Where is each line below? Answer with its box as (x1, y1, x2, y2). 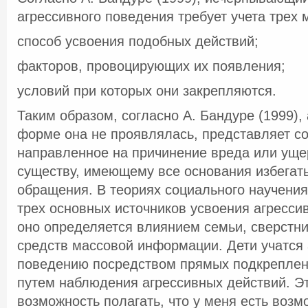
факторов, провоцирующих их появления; (17, 58, 285, 74)
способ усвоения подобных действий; (17, 34, 258, 49)
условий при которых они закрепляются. (17, 83, 276, 98)
